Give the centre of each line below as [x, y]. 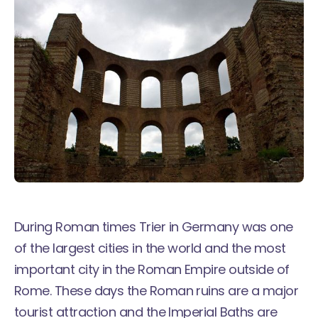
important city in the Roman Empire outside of [152, 269]
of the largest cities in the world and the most [150, 248]
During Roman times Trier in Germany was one [154, 226]
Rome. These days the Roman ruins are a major [157, 290]
